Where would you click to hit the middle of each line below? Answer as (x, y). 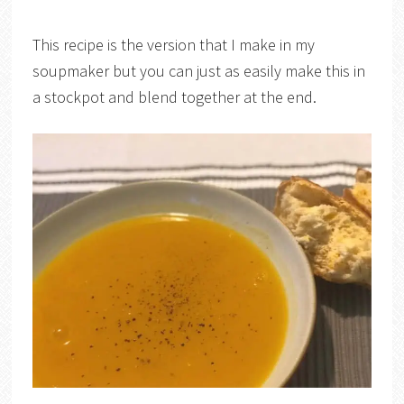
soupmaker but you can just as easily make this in (198, 70)
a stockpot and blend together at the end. (174, 96)
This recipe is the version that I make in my (173, 44)
